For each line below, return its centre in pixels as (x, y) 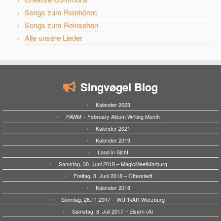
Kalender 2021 (113, 128)
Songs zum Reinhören (61, 12)
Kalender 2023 (113, 105)
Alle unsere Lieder (54, 38)
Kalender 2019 (113, 140)
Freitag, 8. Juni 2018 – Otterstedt (113, 176)
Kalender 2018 (113, 187)
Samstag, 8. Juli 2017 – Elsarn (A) (113, 211)
